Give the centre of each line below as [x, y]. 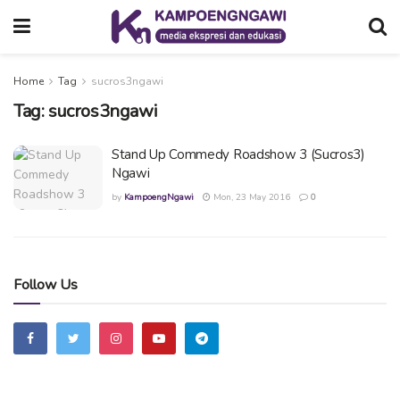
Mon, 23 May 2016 [250, 197]
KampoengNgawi [159, 197]
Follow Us [46, 284]
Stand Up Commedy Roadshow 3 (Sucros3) [238, 154]
